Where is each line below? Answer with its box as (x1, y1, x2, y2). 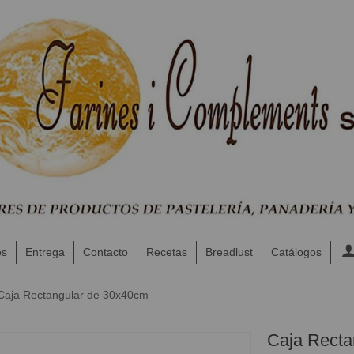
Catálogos (270, 245, 322, 258)
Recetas (145, 245, 187, 258)
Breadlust (205, 245, 253, 258)
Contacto (82, 245, 128, 258)
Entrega (24, 245, 65, 258)
